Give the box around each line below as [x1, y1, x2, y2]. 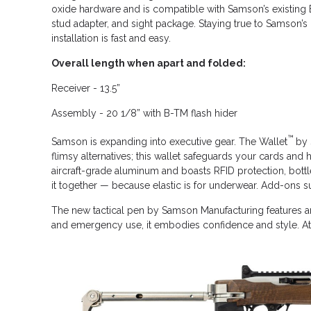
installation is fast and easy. [51, 33, 171, 44]
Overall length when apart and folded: [51, 58, 246, 69]
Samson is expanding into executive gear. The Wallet [51, 136, 287, 148]
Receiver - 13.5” [51, 83, 120, 94]
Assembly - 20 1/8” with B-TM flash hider [51, 108, 237, 119]
